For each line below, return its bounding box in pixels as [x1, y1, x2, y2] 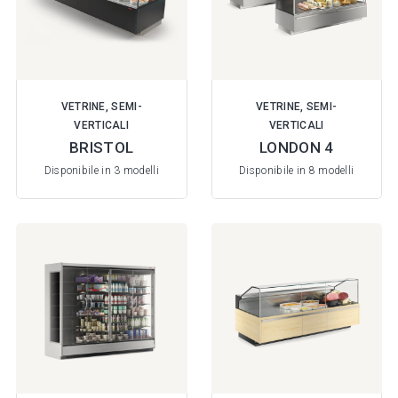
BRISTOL [69, 138, 134, 156]
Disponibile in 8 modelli [239, 163, 354, 177]
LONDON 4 [259, 138, 334, 156]
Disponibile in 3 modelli [44, 163, 159, 177]
